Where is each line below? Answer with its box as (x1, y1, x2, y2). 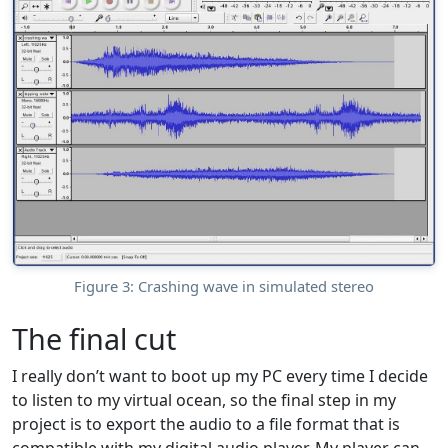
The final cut (12, 318, 176, 358)
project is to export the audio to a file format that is (12, 412, 400, 435)
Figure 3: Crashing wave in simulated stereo (74, 276, 374, 296)
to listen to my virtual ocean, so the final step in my (12, 388, 396, 411)
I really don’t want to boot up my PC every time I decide (12, 364, 428, 387)
